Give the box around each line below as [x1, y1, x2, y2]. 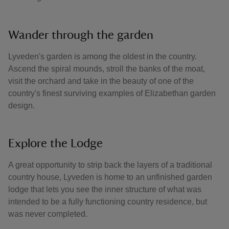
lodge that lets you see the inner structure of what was [8, 185, 201, 194]
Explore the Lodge [8, 138, 103, 150]
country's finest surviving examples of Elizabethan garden [8, 89, 216, 98]
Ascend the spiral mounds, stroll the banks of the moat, [8, 64, 205, 73]
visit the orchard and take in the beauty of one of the [8, 77, 194, 85]
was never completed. [8, 210, 87, 218]
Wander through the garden [8, 29, 153, 41]
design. [8, 101, 35, 110]
